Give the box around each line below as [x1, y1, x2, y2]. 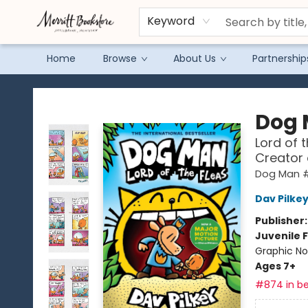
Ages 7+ [254, 259, 296, 273]
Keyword [146, 13, 195, 29]
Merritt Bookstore [10, 80, 92, 94]
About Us [173, 52, 216, 65]
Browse [103, 52, 137, 65]
